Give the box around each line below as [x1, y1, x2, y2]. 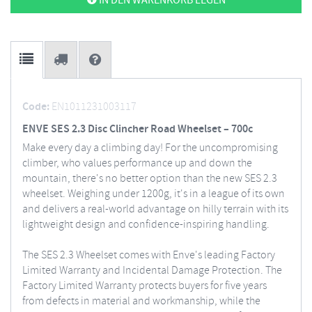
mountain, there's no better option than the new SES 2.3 [22, 171, 277, 186]
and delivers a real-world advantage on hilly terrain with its [22, 202, 288, 217]
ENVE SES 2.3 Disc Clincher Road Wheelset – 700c [22, 122, 253, 136]
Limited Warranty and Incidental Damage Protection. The [22, 263, 282, 278]
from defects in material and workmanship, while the [22, 294, 260, 309]
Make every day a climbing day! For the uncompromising [22, 141, 278, 155]
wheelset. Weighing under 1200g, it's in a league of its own [22, 187, 285, 201]
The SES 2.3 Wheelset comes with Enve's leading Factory [22, 248, 275, 263]
